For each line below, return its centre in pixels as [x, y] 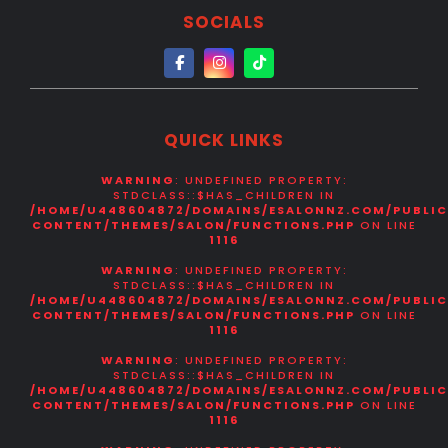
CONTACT [46, 77]
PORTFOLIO [50, 28]
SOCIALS [224, 22]
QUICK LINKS [224, 140]
